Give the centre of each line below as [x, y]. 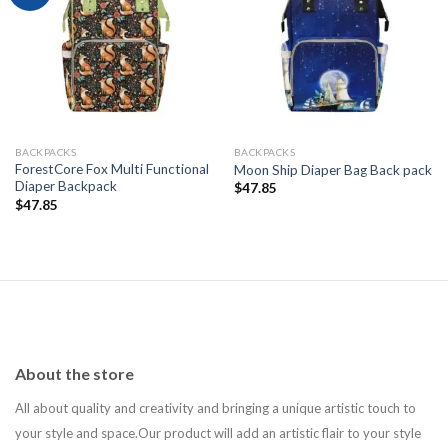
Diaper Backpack [65, 186]
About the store [74, 374]
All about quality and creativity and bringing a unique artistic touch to [215, 408]
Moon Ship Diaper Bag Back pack [332, 169]
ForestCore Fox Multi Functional [111, 169]
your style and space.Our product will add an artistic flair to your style [218, 433]
